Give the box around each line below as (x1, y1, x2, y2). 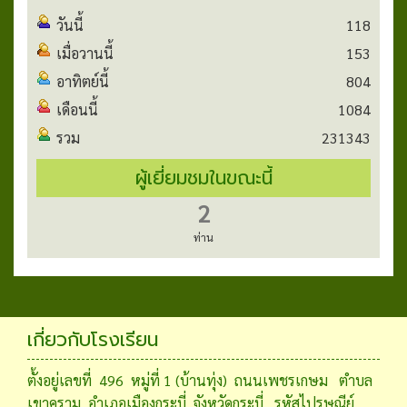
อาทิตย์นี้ (56, 72, 109, 92)
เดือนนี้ (56, 100, 98, 120)
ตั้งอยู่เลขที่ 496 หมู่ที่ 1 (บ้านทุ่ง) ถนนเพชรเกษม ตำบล (27, 370, 372, 390)
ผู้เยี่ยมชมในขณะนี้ (134, 164, 273, 194)
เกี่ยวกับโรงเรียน (27, 324, 158, 354)
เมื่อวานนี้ (56, 44, 114, 64)
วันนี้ (56, 15, 84, 35)
